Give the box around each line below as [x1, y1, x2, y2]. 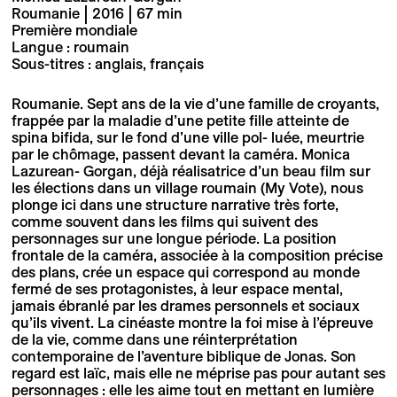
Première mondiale [11, 22, 137, 39]
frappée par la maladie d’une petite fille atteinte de [11, 112, 349, 128]
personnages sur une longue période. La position [11, 230, 337, 246]
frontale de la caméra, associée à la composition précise [11, 246, 383, 263]
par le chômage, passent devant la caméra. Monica [11, 145, 350, 162]
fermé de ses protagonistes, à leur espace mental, [11, 280, 343, 297]
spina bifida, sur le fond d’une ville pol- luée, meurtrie [11, 128, 364, 145]
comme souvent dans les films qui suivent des [11, 213, 318, 230]
